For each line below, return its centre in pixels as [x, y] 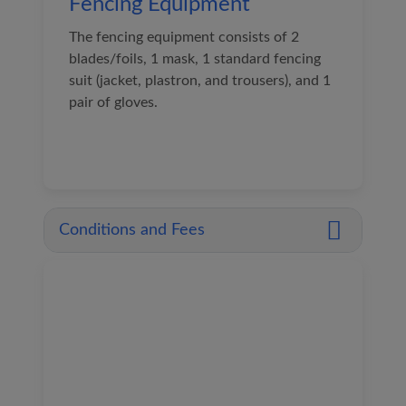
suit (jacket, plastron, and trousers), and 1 [200, 81]
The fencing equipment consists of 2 [184, 37]
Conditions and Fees [132, 230]
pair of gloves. [113, 102]
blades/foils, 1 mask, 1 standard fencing [195, 59]
